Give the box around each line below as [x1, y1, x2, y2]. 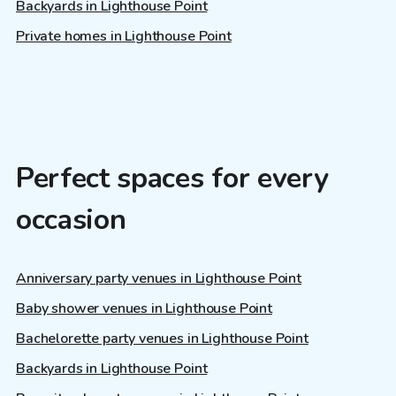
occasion [16, 200, 126, 239]
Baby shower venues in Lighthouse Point [16, 299, 272, 319]
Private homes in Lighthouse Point [16, 26, 232, 46]
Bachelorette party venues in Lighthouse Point [16, 329, 308, 349]
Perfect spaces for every [16, 158, 329, 197]
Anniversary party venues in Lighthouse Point [16, 269, 301, 289]
